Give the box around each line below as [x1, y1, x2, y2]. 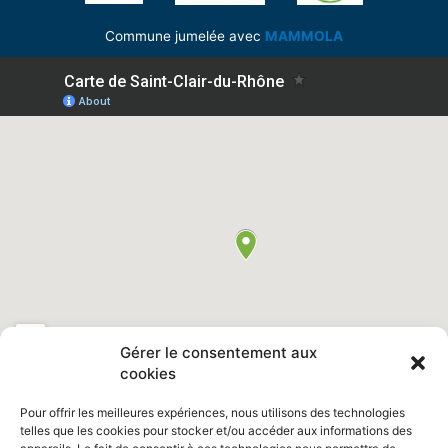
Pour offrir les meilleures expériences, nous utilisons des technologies [20, 405, 405, 420]
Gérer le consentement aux [120, 343, 317, 362]
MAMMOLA [265, 27, 343, 44]
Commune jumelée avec [105, 27, 265, 44]
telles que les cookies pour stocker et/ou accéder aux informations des [20, 423, 412, 438]
